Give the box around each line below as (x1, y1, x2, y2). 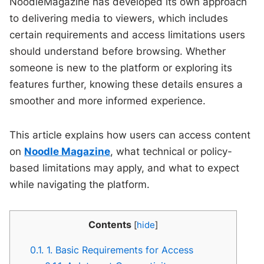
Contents (88, 218, 132, 230)
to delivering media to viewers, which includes (9, 12, 229, 24)
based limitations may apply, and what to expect (9, 161, 240, 174)
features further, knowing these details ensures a (9, 78, 243, 90)
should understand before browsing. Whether (9, 45, 226, 57)
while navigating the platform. (9, 178, 150, 190)
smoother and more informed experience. (9, 94, 206, 107)
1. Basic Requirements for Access (44, 244, 194, 256)
